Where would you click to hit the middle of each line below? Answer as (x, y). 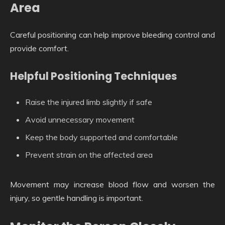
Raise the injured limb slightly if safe (89, 102)
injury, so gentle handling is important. (77, 198)
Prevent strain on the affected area (89, 154)
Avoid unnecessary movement (80, 119)
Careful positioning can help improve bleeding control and (113, 35)
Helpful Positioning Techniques (94, 76)
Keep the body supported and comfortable (101, 137)
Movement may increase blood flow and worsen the (113, 184)
